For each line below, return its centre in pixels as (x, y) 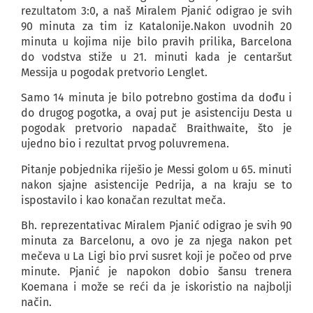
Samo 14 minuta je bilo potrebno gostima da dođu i (156, 98)
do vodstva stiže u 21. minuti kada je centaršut (156, 57)
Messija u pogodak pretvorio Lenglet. (114, 73)
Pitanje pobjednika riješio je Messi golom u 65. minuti (156, 169)
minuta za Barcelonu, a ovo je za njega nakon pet (156, 241)
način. (36, 303)
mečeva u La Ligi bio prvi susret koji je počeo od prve (156, 256)
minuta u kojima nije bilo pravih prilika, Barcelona (156, 42)
